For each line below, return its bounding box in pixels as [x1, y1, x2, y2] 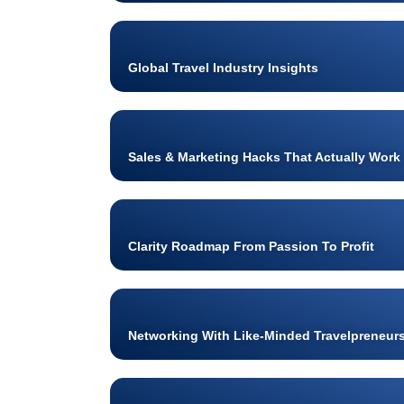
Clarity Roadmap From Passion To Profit [128, 238, 374, 253]
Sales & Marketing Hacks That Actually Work [128, 149, 400, 164]
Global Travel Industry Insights [128, 60, 318, 75]
